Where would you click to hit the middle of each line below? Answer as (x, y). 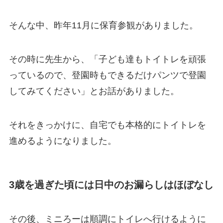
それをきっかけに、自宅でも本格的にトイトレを (107, 125)
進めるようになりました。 (62, 141)
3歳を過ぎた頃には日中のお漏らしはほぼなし (111, 185)
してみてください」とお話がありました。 (94, 91)
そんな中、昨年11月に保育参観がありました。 (103, 26)
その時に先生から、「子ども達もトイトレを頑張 (107, 59)
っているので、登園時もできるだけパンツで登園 (107, 75)
